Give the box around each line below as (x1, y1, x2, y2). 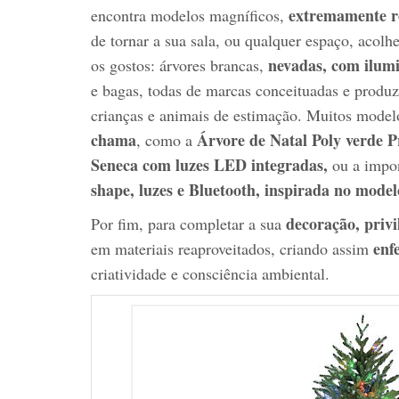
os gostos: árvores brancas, (91, 53, 268, 76)
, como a (136, 128, 197, 151)
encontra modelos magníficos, (91, 4, 289, 26)
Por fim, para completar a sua (91, 212, 286, 234)
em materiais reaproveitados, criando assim (91, 237, 373, 259)
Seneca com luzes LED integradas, (91, 152, 328, 176)
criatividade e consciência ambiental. (91, 262, 330, 284)
